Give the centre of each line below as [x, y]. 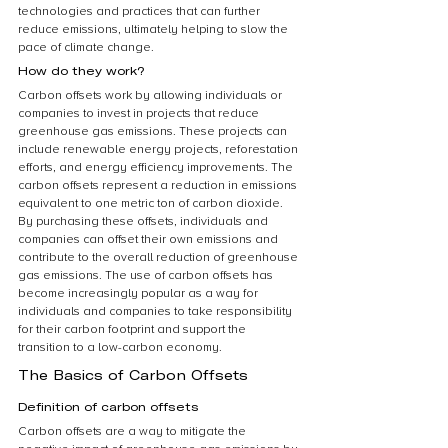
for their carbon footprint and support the [133, 329]
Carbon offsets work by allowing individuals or [151, 95]
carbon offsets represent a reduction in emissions [159, 185]
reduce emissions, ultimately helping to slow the [154, 29]
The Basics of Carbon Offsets [133, 374]
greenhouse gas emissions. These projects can [154, 131]
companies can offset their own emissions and [149, 239]
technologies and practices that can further [140, 11]
